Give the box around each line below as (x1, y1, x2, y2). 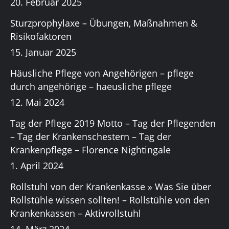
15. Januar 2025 (10, 46, 76, 59)
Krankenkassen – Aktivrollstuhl (10, 207, 141, 220)
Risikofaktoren (10, 30, 72, 43)
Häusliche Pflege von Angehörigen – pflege (10, 67, 194, 80)
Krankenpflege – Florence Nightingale (10, 144, 171, 156)
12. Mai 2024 (10, 96, 64, 109)
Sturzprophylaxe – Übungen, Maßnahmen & (10, 17, 197, 30)
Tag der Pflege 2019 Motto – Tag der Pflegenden (10, 117, 216, 130)
